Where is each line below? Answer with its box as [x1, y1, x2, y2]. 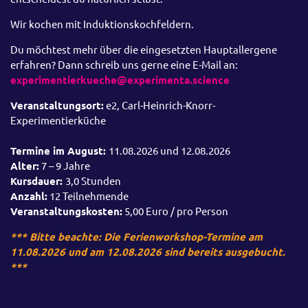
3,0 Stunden [65, 174, 123, 188]
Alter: [10, 159, 39, 173]
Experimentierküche [10, 113, 106, 127]
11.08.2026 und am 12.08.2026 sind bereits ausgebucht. [10, 245, 285, 259]
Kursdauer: [10, 174, 65, 188]
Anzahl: [10, 189, 47, 203]
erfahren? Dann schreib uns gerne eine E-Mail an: [10, 58, 238, 71]
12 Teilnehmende [47, 189, 129, 203]
